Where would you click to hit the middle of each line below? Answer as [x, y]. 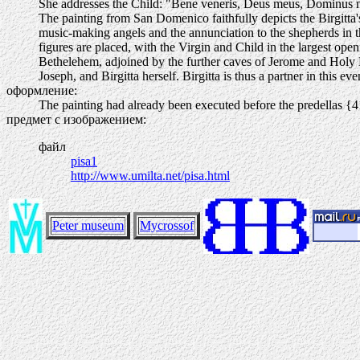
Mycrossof [167, 225]
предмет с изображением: [76, 119]
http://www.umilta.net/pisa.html [150, 176]
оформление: [42, 90]
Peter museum [88, 225]
